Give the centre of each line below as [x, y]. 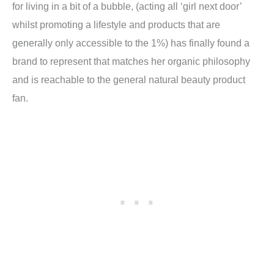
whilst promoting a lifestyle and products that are [116, 24]
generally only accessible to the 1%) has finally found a [131, 43]
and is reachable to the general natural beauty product [129, 79]
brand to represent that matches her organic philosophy [131, 61]
